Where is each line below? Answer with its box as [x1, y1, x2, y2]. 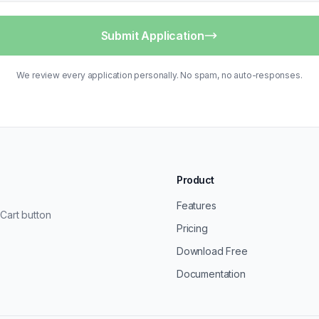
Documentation [177, 268, 246, 280]
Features [177, 199, 216, 211]
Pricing [177, 222, 208, 234]
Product [177, 174, 215, 186]
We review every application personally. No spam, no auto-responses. [16, 70, 303, 80]
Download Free [177, 245, 248, 257]
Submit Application [100, 28, 204, 43]
